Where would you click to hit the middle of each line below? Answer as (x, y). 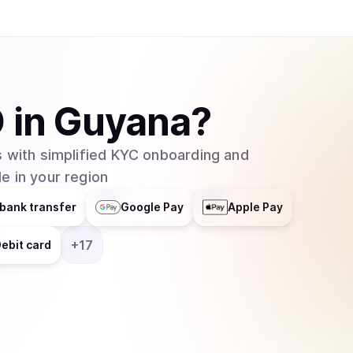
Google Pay (152, 207)
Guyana (122, 122)
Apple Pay (255, 207)
